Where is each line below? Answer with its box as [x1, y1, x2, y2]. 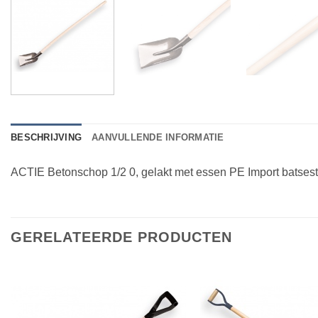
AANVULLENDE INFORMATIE [92, 132, 224, 143]
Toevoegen [132, 298, 175, 307]
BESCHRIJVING [11, 132, 82, 143]
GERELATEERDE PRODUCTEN [11, 229, 232, 246]
